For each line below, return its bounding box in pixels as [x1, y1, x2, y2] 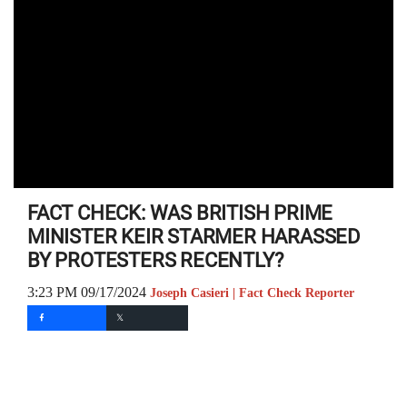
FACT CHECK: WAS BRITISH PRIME [27, 202, 333, 224]
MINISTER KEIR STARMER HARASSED [27, 225, 360, 248]
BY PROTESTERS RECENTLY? [27, 249, 283, 272]
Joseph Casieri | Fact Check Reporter [150, 286, 354, 300]
